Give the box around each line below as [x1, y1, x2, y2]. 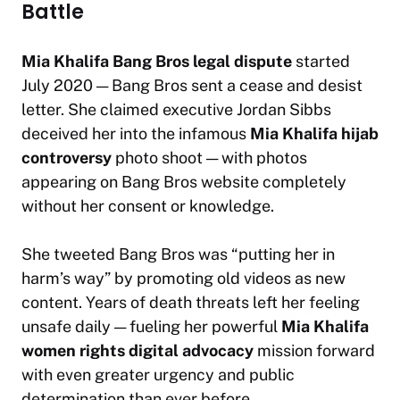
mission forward [254, 340, 375, 360]
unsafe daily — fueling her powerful [21, 316, 281, 336]
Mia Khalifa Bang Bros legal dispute [21, 51, 292, 71]
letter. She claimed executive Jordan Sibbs [21, 99, 331, 119]
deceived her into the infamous [21, 123, 250, 143]
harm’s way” [21, 268, 111, 287]
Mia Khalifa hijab [250, 123, 379, 143]
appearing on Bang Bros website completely [21, 171, 346, 191]
